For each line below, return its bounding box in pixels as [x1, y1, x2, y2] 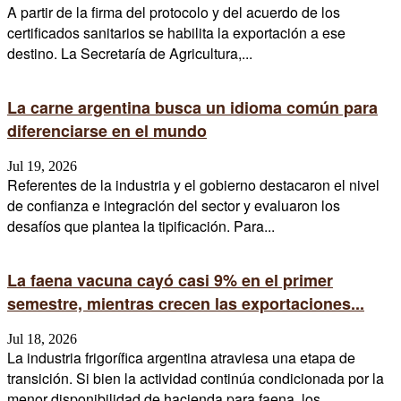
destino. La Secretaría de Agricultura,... [7, 43, 252, 64]
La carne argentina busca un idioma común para [7, 96, 378, 120]
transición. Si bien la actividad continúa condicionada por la [7, 368, 384, 389]
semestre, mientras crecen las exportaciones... [7, 292, 364, 316]
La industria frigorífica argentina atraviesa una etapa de [7, 347, 355, 369]
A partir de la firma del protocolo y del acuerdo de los [7, 2, 340, 23]
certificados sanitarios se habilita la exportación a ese [7, 22, 346, 44]
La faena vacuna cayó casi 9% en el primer [7, 269, 333, 293]
